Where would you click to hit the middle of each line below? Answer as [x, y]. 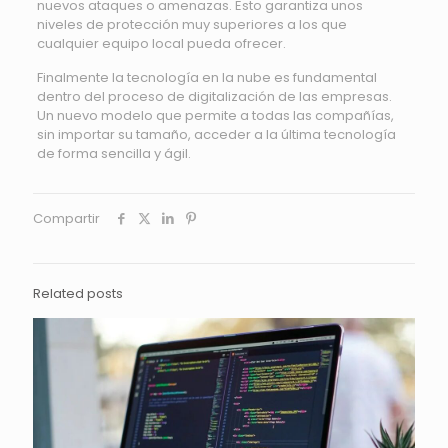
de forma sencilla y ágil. [113, 153]
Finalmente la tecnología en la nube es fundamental [206, 77]
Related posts [78, 293]
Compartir [66, 218]
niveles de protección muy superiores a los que [191, 24]
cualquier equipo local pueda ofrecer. [161, 43]
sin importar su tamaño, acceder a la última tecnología [216, 134]
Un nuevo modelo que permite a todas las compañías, [215, 115]
